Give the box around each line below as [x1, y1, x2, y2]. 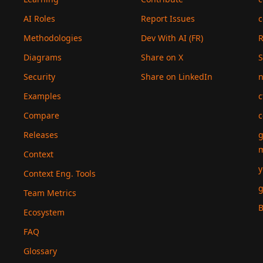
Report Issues [141, 13, 195, 24]
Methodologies [23, 32, 82, 43]
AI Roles [23, 13, 55, 24]
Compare [23, 110, 59, 121]
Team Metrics [23, 187, 76, 198]
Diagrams [23, 52, 62, 63]
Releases [23, 129, 58, 140]
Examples [23, 90, 61, 102]
